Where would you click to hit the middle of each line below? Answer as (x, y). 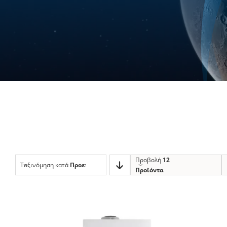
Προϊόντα (149, 170)
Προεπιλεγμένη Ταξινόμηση (113, 165)
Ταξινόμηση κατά (45, 165)
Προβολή (149, 160)
